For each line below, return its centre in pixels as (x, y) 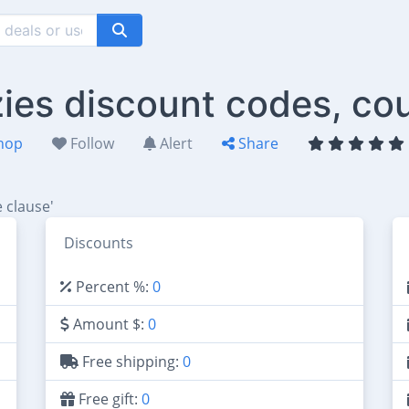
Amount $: (109, 324)
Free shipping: (131, 362)
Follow (90, 143)
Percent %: (112, 287)
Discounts (99, 243)
